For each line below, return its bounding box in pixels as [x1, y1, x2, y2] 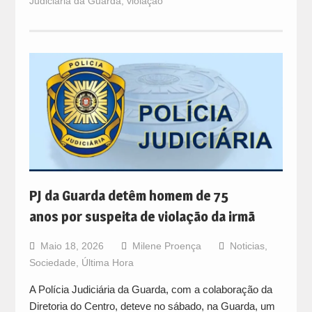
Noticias [229, 240, 265, 252]
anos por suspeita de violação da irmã [29, 208, 258, 226]
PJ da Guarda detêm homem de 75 [29, 187, 228, 205]
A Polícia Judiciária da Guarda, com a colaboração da [29, 283, 272, 296]
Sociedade [29, 257, 76, 269]
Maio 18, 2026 [40, 240, 104, 252]
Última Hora [81, 257, 134, 269]
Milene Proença [132, 240, 201, 252]
